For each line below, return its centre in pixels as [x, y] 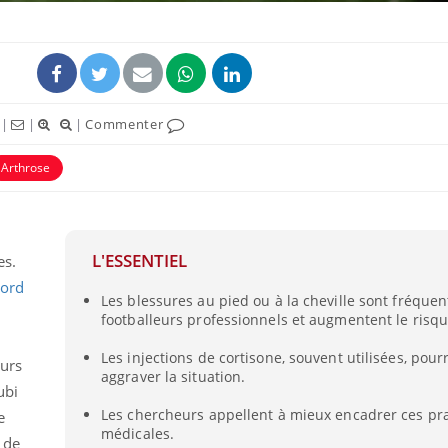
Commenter [126, 123]
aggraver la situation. [173, 377]
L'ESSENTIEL [139, 260]
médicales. [138, 433]
